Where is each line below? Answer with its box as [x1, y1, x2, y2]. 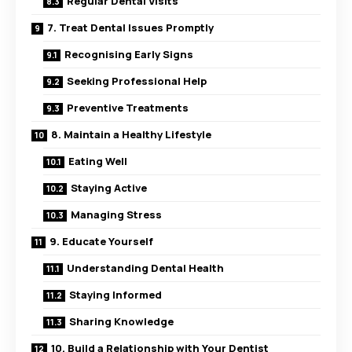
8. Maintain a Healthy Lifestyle [51, 127, 211, 141]
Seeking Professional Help [67, 74, 207, 88]
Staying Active [71, 181, 147, 195]
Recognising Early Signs [64, 47, 193, 61]
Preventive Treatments [67, 101, 189, 115]
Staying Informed [69, 288, 162, 302]
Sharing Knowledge [69, 314, 174, 328]
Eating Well [68, 154, 127, 168]
